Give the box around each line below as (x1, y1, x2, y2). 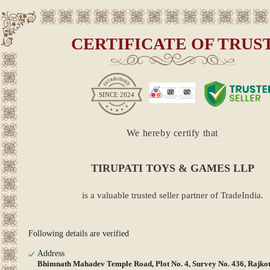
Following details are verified (28, 229, 129, 238)
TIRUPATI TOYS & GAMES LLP (90, 162, 254, 174)
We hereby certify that (126, 128, 219, 138)
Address (37, 249, 64, 258)
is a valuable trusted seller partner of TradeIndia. (81, 190, 263, 200)
